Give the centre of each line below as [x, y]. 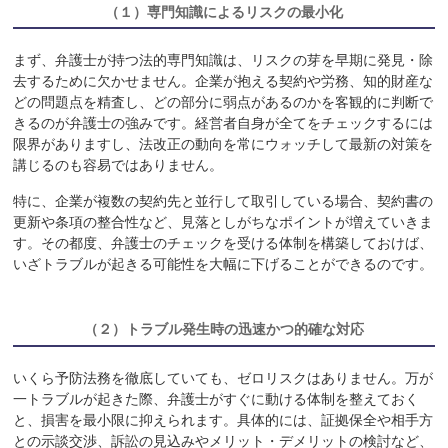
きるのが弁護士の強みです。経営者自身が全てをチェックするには [223, 123]
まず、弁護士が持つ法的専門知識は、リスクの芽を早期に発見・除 [223, 60]
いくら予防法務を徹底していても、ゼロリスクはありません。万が [223, 377]
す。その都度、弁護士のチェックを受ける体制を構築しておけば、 [223, 243]
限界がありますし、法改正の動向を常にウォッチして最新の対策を [223, 144]
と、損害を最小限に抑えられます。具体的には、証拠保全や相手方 [223, 419]
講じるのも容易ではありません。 [118, 165]
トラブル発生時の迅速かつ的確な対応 [244, 329]
